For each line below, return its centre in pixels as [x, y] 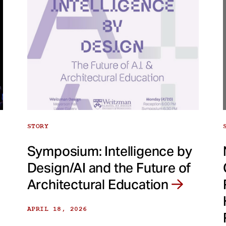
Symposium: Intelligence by [109, 151]
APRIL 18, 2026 [57, 209]
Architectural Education [99, 184]
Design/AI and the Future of [109, 167]
